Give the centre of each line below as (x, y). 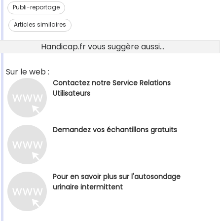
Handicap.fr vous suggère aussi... (103, 47)
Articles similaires (40, 25)
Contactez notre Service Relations (112, 83)
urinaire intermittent (88, 187)
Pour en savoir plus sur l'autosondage (117, 177)
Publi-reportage (36, 7)
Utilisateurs (72, 93)
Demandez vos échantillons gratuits (115, 130)
